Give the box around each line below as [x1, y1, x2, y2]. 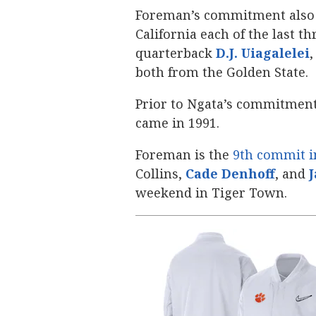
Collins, [135, 165, 186, 182]
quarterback [135, 44, 216, 61]
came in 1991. [135, 114, 223, 131]
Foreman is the [135, 146, 233, 163]
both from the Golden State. [135, 63, 308, 80]
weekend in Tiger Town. [135, 184, 287, 201]
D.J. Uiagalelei [216, 44, 310, 61]
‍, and [275, 165, 309, 182]
